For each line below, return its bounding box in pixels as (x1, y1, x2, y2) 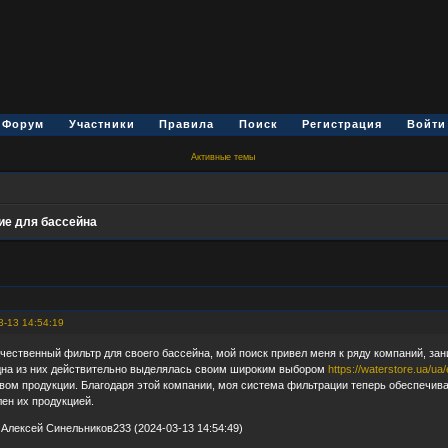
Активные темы (190, 151, 255, 162)
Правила (159, 118, 215, 130)
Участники (68, 118, 135, 130)
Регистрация (302, 118, 383, 130)
